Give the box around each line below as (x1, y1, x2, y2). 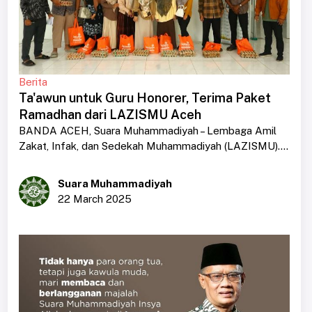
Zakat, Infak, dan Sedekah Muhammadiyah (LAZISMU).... (18, 140, 288, 153)
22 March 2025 (57, 193, 132, 205)
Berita (18, 76, 47, 88)
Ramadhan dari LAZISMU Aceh (18, 107, 201, 123)
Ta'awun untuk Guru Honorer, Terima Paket (18, 91, 271, 106)
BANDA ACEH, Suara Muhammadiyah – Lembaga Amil (18, 125, 276, 137)
